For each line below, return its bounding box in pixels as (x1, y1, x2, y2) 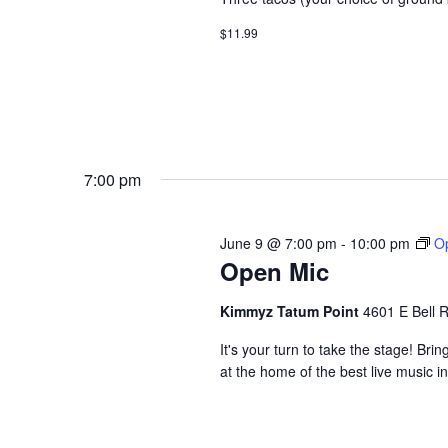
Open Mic (219, 254, 329, 289)
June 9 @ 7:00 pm (219, 233, 337, 254)
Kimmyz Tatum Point (219, 301, 363, 322)
